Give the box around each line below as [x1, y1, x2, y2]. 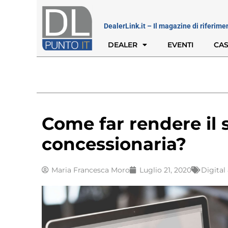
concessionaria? [42, 133, 186, 155]
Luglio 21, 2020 [139, 165, 191, 175]
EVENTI [167, 40, 193, 49]
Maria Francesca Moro [51, 165, 130, 175]
